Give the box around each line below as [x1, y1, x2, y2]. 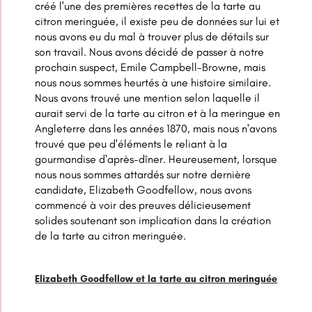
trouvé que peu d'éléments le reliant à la [35, 137, 228, 151]
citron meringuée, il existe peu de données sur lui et [35, 15, 280, 29]
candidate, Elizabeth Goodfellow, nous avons [35, 183, 252, 197]
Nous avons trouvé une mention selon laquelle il [35, 91, 260, 105]
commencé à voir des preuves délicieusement [35, 198, 251, 212]
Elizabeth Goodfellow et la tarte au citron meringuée [35, 273, 278, 286]
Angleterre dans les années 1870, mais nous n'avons [35, 122, 277, 136]
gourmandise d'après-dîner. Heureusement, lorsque [35, 153, 278, 166]
